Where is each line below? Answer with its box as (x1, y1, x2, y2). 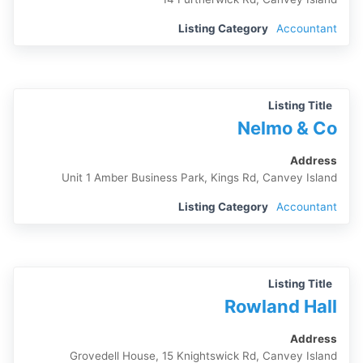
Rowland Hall (224, 296, 337, 317)
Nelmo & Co (237, 117, 337, 139)
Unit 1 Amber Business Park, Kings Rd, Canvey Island (61, 171, 337, 184)
